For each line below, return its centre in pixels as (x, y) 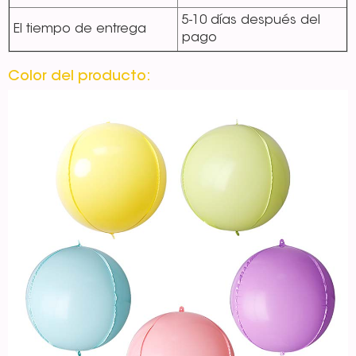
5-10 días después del (251, 21)
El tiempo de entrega (80, 30)
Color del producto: (79, 77)
